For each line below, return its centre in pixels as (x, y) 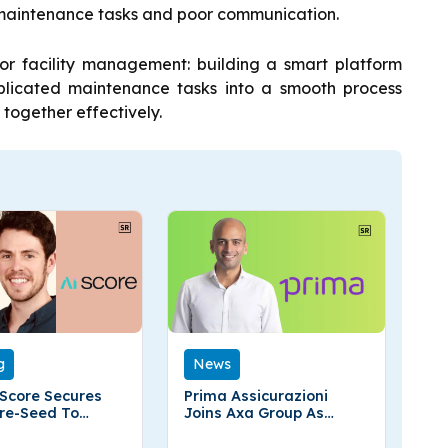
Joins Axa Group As (254, 412)
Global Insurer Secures (268, 429)
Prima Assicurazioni (256, 395)
